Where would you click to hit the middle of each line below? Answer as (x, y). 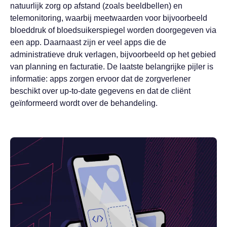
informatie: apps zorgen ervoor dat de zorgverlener (100, 79)
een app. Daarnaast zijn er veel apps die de (88, 43)
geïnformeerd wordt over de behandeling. (85, 103)
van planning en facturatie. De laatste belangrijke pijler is (112, 67)
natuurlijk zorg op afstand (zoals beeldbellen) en (96, 6)
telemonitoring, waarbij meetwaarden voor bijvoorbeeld (109, 18)
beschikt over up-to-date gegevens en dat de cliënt (100, 91)
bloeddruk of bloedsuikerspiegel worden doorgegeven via (113, 30)
